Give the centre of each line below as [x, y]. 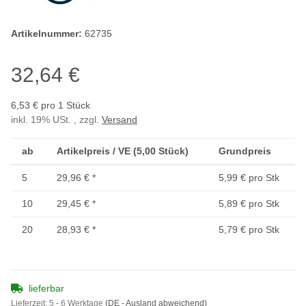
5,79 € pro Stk [249, 230]
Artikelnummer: [48, 34]
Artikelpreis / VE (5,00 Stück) [123, 151]
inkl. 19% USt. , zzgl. [56, 120]
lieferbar [46, 289]
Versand [120, 120]
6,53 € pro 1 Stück [51, 106]
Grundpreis [245, 151]
